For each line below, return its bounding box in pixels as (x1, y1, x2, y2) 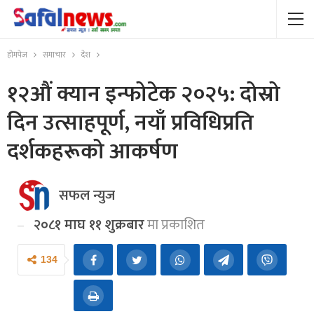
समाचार (43, 48, 66, 62)
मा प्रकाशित (144, 213, 205, 237)
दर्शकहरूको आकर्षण (7, 133, 178, 170)
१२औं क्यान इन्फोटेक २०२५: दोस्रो (7, 76, 280, 113)
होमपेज (7, 48, 27, 62)
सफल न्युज (59, 184, 115, 207)
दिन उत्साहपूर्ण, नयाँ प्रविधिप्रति (7, 104, 254, 142)
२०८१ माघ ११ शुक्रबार (34, 213, 144, 237)
